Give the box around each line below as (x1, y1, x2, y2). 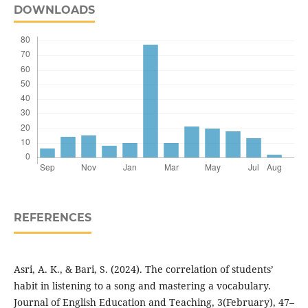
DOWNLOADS (13, 3, 95, 17)
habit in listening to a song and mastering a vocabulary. (13, 279, 271, 293)
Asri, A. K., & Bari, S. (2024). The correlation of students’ (13, 263, 274, 276)
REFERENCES (13, 211, 91, 225)
